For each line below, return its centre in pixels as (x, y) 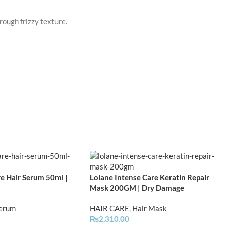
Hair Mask (150, 208)
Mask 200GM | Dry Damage (137, 188)
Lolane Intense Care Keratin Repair (150, 177)
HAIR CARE (109, 208)
